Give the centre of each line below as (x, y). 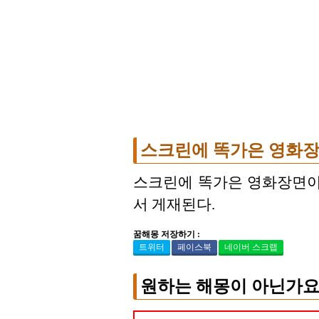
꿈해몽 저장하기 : (167, 235)
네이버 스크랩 (251, 247)
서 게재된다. (174, 204)
